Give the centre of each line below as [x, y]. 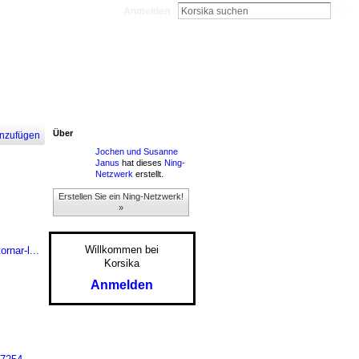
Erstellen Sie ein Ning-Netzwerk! [121, 197]
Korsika [122, 263]
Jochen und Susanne [136, 151]
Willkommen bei [122, 249]
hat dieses [141, 162]
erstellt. [148, 173]
